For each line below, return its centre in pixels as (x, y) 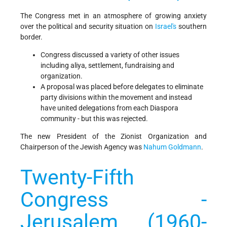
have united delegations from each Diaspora (109, 108)
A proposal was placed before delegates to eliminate (122, 86)
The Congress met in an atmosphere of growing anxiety (113, 15)
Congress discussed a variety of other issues (110, 54)
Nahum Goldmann (172, 147)
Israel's (166, 26)
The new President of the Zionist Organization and (113, 136)
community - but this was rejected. (94, 118)
